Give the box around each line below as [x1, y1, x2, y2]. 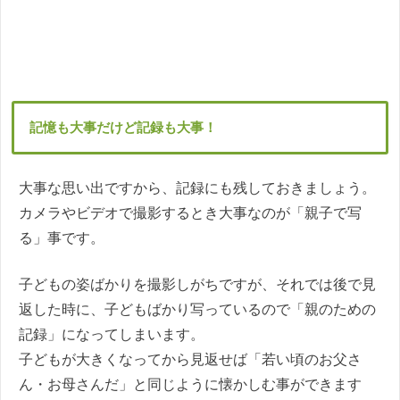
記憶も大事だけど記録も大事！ [29, 120, 218, 136]
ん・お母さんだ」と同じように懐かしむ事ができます [19, 377, 362, 393]
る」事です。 [19, 230, 104, 246]
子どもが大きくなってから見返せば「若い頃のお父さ [19, 352, 362, 368]
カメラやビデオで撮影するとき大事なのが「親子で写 [19, 205, 362, 221]
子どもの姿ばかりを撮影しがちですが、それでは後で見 [19, 277, 376, 293]
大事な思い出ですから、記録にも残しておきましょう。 [19, 180, 376, 196]
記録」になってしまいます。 [19, 327, 204, 343]
